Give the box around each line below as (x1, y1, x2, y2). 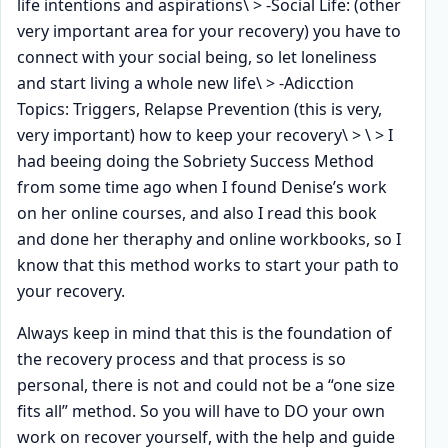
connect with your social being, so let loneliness (17, 45, 377, 68)
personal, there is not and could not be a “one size (17, 373, 395, 396)
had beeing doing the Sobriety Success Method (17, 149, 374, 172)
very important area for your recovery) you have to (17, 19, 401, 42)
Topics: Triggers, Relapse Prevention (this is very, (17, 97, 382, 120)
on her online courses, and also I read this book (17, 201, 377, 224)
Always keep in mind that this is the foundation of (17, 321, 392, 344)
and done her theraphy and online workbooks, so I (17, 227, 401, 250)
